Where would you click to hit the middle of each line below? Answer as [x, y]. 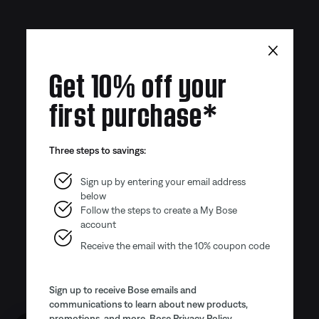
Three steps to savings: [97, 150]
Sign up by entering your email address [163, 181]
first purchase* [134, 111]
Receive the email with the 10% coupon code [175, 245]
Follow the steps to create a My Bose [158, 210]
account [98, 224]
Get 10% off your [138, 82]
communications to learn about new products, [148, 304]
